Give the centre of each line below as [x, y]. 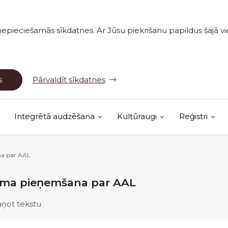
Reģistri [193, 116]
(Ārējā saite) [81, 150]
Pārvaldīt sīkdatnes [69, 80]
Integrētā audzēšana [54, 116]
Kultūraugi [137, 116]
